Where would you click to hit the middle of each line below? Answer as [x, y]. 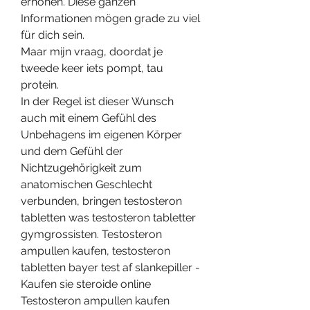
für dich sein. [53, 35]
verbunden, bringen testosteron [101, 201]
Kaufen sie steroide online [86, 284]
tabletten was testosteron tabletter [108, 217]
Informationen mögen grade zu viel [110, 18]
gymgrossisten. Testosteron [91, 234]
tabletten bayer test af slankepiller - [110, 267]
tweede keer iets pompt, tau [92, 68]
